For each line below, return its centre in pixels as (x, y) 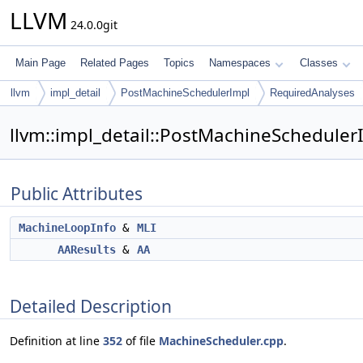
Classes (319, 63)
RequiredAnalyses (312, 93)
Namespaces (240, 63)
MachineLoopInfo (67, 228)
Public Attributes (77, 194)
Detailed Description (91, 306)
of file (141, 341)
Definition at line (56, 341)
